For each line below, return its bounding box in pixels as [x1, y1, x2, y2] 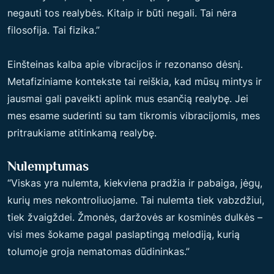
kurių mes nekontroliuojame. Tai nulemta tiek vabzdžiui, [7, 194, 264, 206]
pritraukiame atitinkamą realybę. [7, 127, 157, 139]
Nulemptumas [7, 158, 89, 174]
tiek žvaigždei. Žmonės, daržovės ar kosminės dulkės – [7, 211, 262, 223]
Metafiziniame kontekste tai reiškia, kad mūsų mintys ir [7, 75, 262, 87]
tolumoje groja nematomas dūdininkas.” [7, 245, 190, 257]
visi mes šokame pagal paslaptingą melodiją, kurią [7, 228, 240, 240]
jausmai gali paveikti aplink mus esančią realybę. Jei [7, 92, 248, 105]
